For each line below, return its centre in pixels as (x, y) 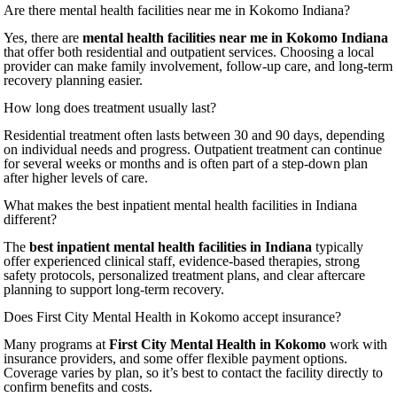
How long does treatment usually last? (110, 108)
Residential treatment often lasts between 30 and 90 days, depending (195, 135)
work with (357, 344)
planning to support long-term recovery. (114, 289)
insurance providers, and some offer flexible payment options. (176, 358)
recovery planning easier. (74, 80)
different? (31, 219)
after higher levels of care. (76, 178)
